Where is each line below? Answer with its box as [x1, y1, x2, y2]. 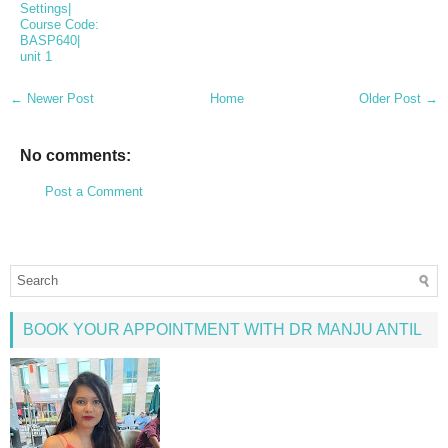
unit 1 [20, 48, 52, 64]
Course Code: [20, 16, 99, 32]
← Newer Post [10, 90, 94, 106]
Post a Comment [45, 183, 143, 199]
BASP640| [20, 32, 80, 48]
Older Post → [359, 90, 438, 106]
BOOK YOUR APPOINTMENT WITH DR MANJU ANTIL [23, 321, 422, 339]
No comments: [20, 145, 131, 164]
